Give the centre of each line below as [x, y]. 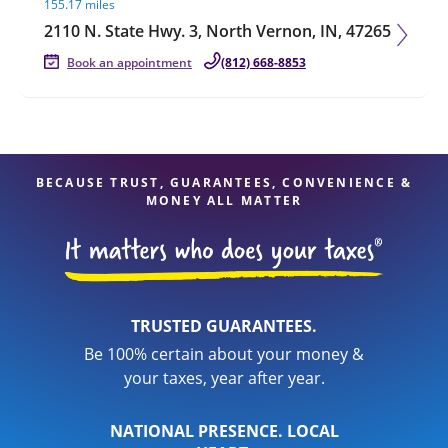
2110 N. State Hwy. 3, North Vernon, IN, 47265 [217, 31]
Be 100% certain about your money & [224, 354]
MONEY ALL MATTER [224, 200]
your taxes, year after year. [224, 378]
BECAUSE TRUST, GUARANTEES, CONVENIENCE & [224, 182]
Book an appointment [129, 62]
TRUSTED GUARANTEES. [224, 326]
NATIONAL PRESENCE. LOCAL [224, 431]
